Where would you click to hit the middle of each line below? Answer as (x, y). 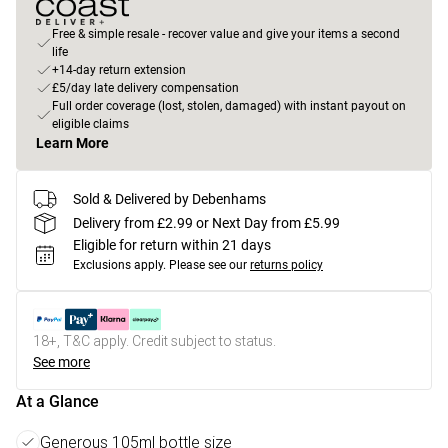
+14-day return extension (119, 70)
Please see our (208, 265)
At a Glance (57, 401)
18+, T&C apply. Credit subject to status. (154, 341)
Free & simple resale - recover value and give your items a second (226, 34)
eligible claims (90, 124)
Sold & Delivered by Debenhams (169, 198)
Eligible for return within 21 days (172, 245)
